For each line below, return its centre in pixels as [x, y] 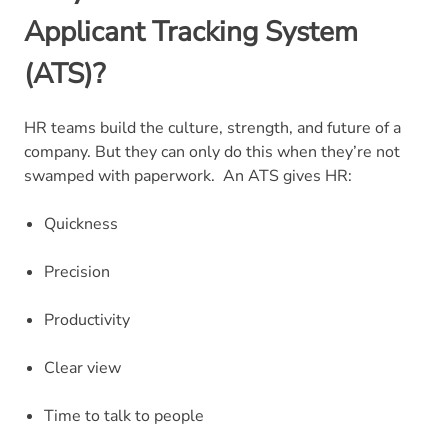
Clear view [82, 367]
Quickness [81, 223]
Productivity [87, 319]
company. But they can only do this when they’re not [212, 151]
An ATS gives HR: [287, 175]
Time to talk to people [124, 415]
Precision [77, 271]
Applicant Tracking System [191, 31]
